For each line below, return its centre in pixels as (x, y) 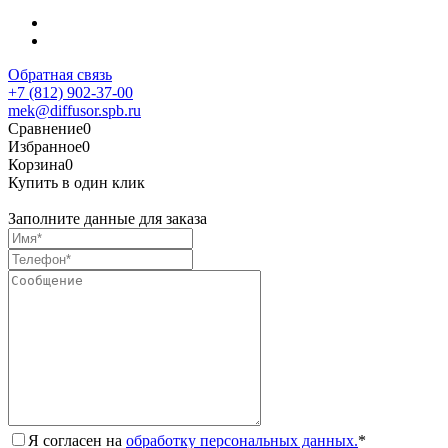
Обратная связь (60, 74)
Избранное (45, 146)
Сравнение (45, 128)
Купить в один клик (76, 182)
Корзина (36, 164)
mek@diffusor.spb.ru (74, 110)
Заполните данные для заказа (107, 218)
